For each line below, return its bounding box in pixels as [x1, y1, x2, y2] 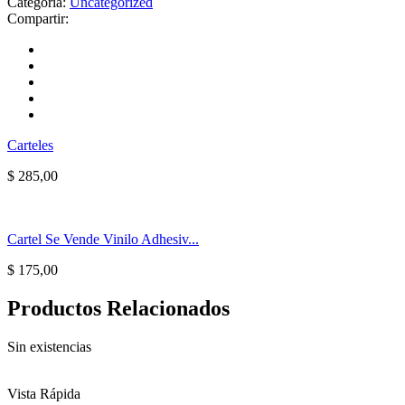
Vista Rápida [7, 385, 80, 401]
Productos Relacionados [7, 296, 230, 320]
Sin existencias [7, 338, 91, 354]
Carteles [7, 137, 53, 153]
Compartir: [7, 10, 69, 26]
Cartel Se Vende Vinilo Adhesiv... [7, 231, 199, 247]
